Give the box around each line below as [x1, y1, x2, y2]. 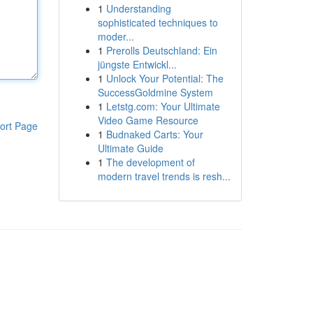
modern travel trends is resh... [97, 169, 231, 183]
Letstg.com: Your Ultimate [105, 99, 220, 113]
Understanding [105, 1, 171, 15]
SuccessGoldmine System [97, 85, 213, 99]
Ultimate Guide [97, 141, 163, 155]
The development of [105, 155, 195, 169]
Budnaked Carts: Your [105, 127, 203, 141]
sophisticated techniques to [97, 15, 218, 29]
